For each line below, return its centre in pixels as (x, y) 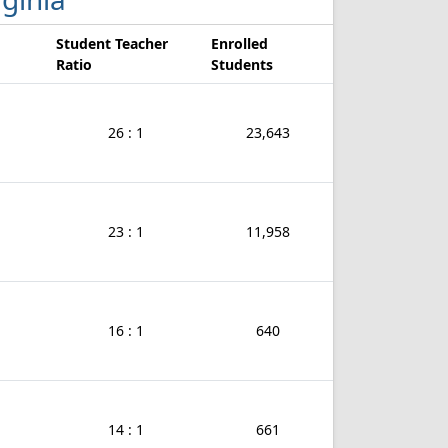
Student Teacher (112, 43)
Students (242, 64)
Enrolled (239, 43)
